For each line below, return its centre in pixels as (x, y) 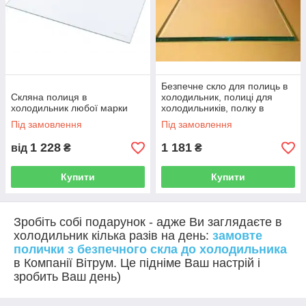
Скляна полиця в (49, 97)
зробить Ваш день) (67, 277)
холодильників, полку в (212, 108)
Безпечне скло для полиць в (224, 86)
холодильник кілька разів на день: (111, 236)
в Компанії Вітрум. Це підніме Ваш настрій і (137, 263)
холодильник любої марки (69, 108)
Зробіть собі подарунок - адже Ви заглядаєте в (148, 222)
